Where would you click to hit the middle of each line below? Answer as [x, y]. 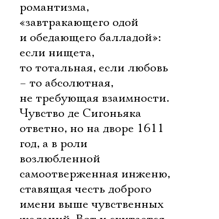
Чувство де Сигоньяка [80, 113]
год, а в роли [54, 144]
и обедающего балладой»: [90, 38]
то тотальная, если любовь [94, 68]
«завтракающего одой [79, 22]
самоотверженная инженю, [95, 174]
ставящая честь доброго [86, 189]
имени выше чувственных [91, 204]
